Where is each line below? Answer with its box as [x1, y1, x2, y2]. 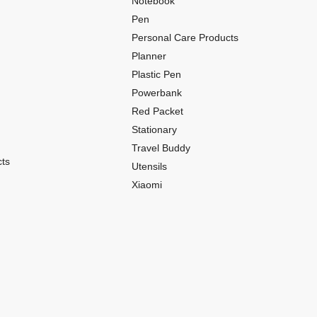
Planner [132, 50, 166, 62]
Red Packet [132, 105, 183, 117]
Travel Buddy [132, 142, 190, 154]
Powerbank [132, 86, 182, 98]
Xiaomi [132, 178, 162, 190]
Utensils [132, 160, 167, 172]
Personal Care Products [132, 31, 238, 43]
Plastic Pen [132, 68, 181, 80]
